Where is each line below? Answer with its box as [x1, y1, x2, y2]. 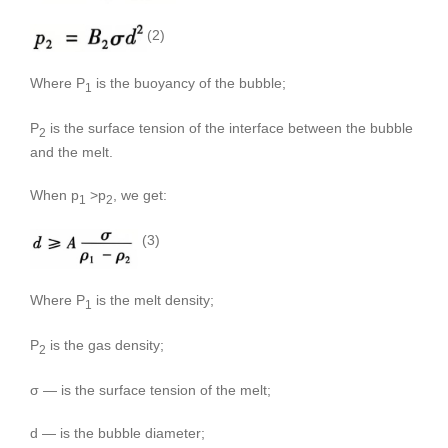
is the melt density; [92, 292, 214, 309]
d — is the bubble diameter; [30, 425, 205, 442]
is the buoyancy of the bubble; [92, 74, 286, 91]
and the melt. [30, 144, 113, 161]
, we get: [113, 187, 167, 204]
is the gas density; [46, 337, 164, 354]
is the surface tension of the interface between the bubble [46, 119, 413, 136]
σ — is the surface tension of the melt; [30, 382, 271, 399]
